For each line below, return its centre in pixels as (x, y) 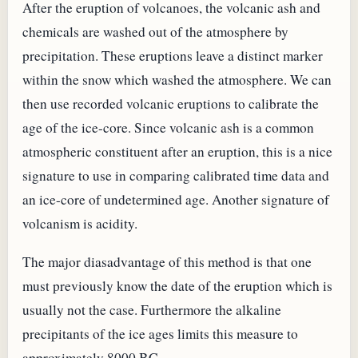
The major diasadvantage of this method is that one (167, 261)
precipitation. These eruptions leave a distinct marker (173, 56)
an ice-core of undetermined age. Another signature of (176, 200)
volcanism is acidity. (80, 224)
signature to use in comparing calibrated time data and (176, 176)
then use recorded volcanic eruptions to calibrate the (171, 104)
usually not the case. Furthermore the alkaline (152, 309)
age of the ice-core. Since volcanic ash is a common (168, 128)
